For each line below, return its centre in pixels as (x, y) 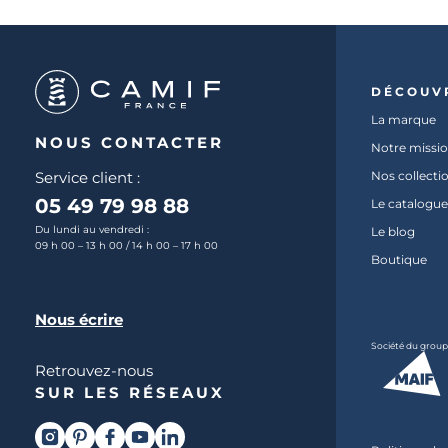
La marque (403, 119)
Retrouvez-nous (94, 370)
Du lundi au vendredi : (92, 229)
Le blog (393, 231)
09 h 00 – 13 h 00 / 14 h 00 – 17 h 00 (126, 245)
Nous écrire (79, 319)
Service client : (87, 177)
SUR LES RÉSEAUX (130, 392)
